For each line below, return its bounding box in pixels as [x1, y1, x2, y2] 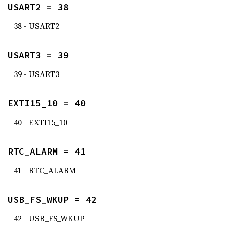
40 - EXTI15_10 [14, 117, 67, 128]
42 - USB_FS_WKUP [14, 213, 85, 224]
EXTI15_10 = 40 [8, 97, 86, 109]
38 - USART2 [14, 20, 59, 31]
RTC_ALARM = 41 [8, 145, 86, 157]
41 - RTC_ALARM [14, 165, 76, 176]
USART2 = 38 [8, 1, 69, 13]
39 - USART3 [14, 68, 59, 80]
